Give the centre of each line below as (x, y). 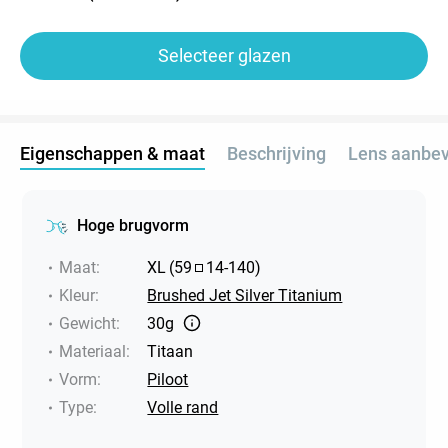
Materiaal (93, 351)
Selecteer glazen (224, 55)
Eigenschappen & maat (112, 153)
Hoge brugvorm (133, 225)
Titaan (170, 351)
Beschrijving (276, 153)
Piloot (168, 379)
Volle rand (183, 407)
